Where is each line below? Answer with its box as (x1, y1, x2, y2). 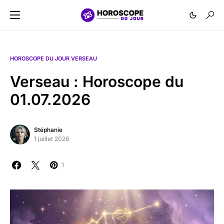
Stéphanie (34, 126, 62, 133)
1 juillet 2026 (34, 135, 69, 142)
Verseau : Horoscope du (10, 72, 183, 90)
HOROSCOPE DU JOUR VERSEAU (10, 55, 97, 62)
